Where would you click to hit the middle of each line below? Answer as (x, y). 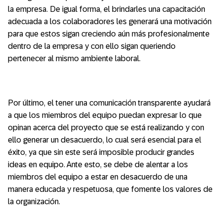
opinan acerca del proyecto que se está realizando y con (106, 128)
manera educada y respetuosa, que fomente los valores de (110, 189)
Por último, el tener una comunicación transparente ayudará (109, 103)
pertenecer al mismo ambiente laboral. (74, 58)
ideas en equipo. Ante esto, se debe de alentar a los (98, 165)
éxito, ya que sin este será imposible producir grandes (101, 152)
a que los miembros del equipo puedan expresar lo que (105, 115)
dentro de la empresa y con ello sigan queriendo (92, 46)
